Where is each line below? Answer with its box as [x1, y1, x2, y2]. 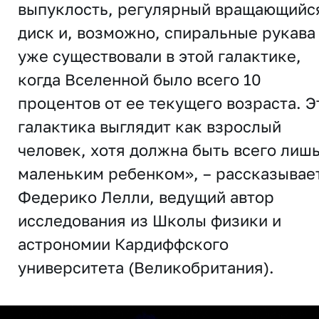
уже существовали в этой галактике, [18, 46, 301, 66]
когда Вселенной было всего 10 [18, 70, 261, 89]
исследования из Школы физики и [18, 211, 281, 230]
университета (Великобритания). [18, 258, 274, 277]
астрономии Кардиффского [18, 234, 229, 253]
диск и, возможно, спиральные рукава [18, 23, 315, 42]
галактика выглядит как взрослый [18, 117, 281, 136]
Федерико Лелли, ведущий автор [18, 187, 274, 206]
